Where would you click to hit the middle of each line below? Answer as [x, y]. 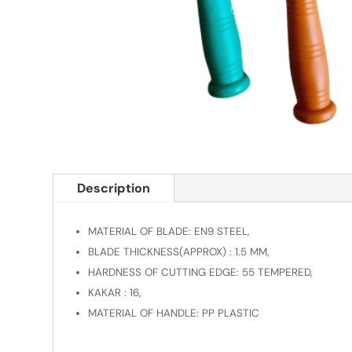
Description [114, 189]
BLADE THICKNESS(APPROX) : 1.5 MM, [178, 252]
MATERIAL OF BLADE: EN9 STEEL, [168, 232]
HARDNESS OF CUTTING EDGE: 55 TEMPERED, [200, 273]
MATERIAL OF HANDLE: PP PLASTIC [173, 313]
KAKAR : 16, [114, 293]
